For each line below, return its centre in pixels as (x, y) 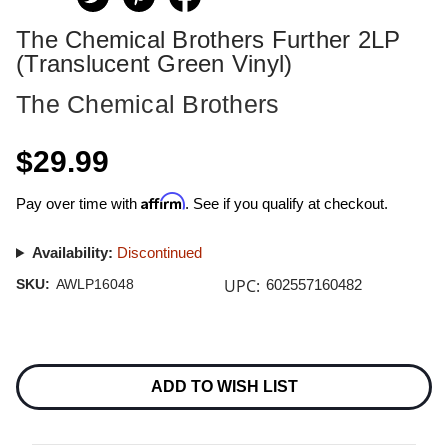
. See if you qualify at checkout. (286, 203)
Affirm (163, 201)
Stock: (35, 377)
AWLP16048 (94, 284)
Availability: (72, 252)
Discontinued (159, 252)
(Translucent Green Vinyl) (154, 63)
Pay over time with (78, 203)
